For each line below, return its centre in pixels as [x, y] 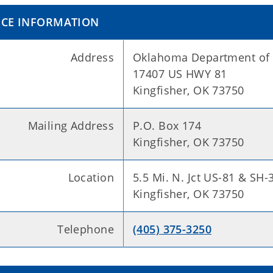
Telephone [86, 229]
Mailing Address [71, 126]
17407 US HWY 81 [180, 74]
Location [91, 177]
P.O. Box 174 [167, 126]
